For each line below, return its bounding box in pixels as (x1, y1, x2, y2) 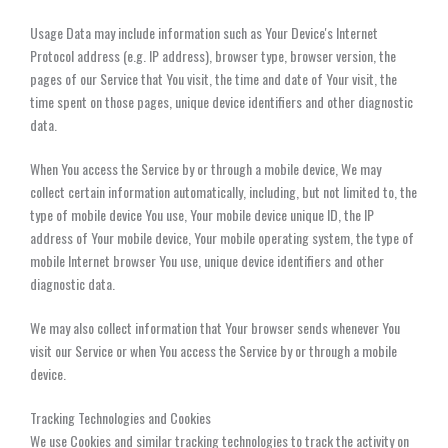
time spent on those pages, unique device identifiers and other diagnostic (30, 90, 413, 112)
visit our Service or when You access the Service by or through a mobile (30, 339, 397, 361)
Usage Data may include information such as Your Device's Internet (30, 21, 378, 43)
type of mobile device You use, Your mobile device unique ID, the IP (30, 203, 374, 225)
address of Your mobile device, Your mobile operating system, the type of (30, 226, 414, 248)
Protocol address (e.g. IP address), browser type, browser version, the (30, 44, 396, 66)
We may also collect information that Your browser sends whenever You (30, 316, 400, 338)
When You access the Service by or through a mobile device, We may (30, 157, 381, 179)
